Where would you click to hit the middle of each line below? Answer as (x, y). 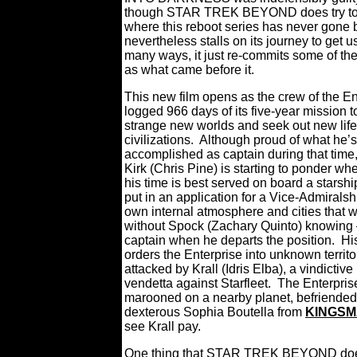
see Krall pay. (164, 326)
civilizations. (159, 140)
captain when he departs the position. (229, 240)
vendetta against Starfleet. (198, 283)
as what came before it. (189, 70)
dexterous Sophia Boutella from (215, 312)
